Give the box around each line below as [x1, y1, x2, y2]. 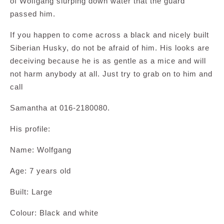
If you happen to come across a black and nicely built [10, 30, 209, 39]
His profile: [10, 124, 50, 133]
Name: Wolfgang [10, 145, 71, 154]
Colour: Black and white [10, 208, 98, 217]
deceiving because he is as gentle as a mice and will [10, 56, 206, 65]
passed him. [10, 9, 55, 18]
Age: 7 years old [10, 166, 71, 175]
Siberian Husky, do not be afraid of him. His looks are [10, 43, 209, 52]
